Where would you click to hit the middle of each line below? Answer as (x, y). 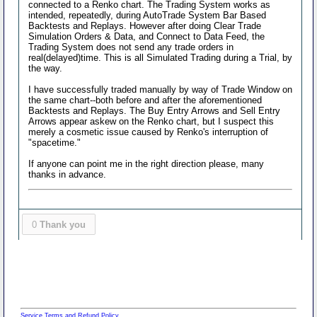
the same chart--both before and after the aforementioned (145, 100)
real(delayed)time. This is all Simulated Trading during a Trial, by (161, 57)
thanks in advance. (68, 174)
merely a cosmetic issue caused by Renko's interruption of (149, 132)
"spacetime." (55, 142)
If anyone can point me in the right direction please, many (146, 163)
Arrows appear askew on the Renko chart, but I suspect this (151, 121)
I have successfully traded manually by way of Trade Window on (161, 89)
